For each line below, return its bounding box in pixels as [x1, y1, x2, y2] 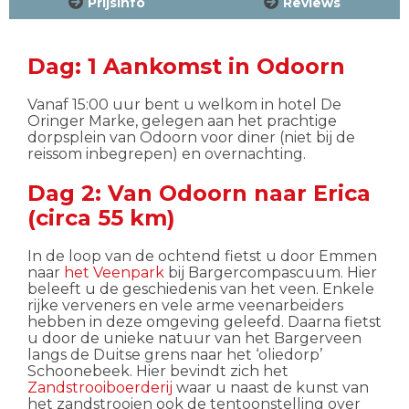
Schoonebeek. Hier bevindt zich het [27, 362, 288, 380]
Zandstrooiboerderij [27, 378, 173, 396]
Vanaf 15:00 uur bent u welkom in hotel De [27, 96, 341, 114]
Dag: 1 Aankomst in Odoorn [27, 53, 345, 80]
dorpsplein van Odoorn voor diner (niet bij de [27, 129, 355, 147]
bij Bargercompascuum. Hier [164, 263, 377, 281]
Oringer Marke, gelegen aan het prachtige [27, 112, 337, 131]
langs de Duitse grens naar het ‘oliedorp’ [27, 345, 322, 363]
